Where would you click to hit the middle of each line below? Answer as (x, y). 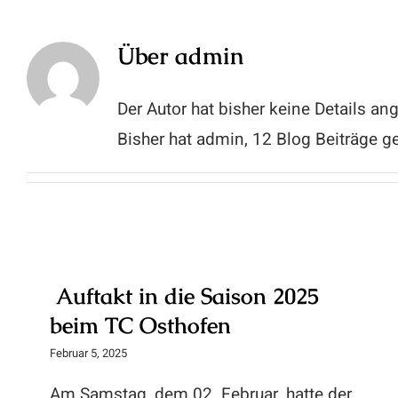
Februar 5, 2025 (88, 353)
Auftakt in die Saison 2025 (184, 296)
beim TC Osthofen (140, 325)
